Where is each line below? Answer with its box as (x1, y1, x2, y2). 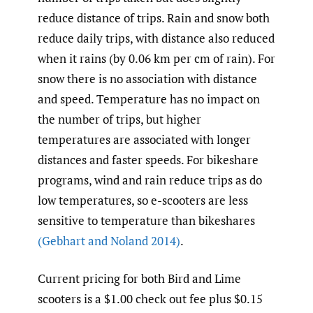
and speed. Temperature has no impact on (38, 90, 260, 107)
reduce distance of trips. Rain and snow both (38, 9, 270, 26)
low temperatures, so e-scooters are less (38, 191, 248, 208)
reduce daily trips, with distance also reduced (38, 29, 275, 46)
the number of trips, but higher (38, 110, 201, 127)
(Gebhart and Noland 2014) (38, 232, 180, 249)
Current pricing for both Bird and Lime (38, 270, 241, 287)
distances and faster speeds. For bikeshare (38, 151, 259, 168)
